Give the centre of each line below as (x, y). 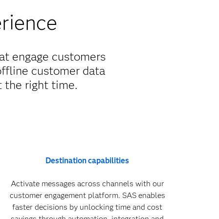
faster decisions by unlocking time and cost (88, 207)
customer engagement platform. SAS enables (87, 195)
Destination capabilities (88, 161)
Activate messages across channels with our (87, 184)
